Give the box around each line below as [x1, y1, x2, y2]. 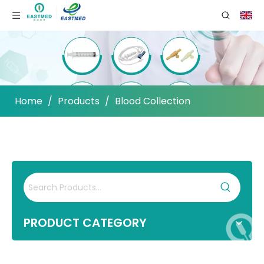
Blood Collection [115, 94, 190, 108]
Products [58, 94, 100, 108]
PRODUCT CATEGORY [24, 214, 147, 232]
